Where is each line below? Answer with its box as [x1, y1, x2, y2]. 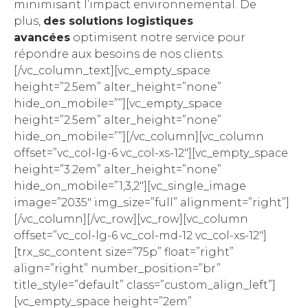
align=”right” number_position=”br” [14, 262, 221, 276]
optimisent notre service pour [70, 31, 245, 45]
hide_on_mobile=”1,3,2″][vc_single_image [14, 179, 246, 193]
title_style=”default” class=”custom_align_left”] [14, 278, 276, 292]
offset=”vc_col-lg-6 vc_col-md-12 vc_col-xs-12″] [14, 229, 267, 243]
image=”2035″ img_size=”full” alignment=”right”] [14, 196, 289, 210]
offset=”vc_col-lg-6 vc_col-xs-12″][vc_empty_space [14, 146, 288, 160]
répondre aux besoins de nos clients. [14, 47, 224, 61]
